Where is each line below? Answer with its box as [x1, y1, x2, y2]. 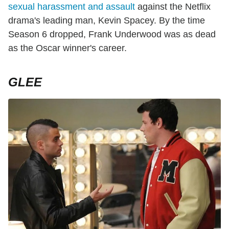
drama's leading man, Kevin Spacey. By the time [8, 15, 205, 26]
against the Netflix [135, 1, 211, 12]
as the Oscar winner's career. [8, 42, 127, 53]
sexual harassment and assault [8, 1, 135, 12]
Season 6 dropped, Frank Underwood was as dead [8, 29, 216, 39]
